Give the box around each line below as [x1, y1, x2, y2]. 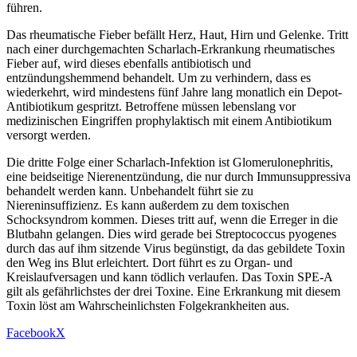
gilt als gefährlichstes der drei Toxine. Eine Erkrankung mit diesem [6, 284, 340, 298]
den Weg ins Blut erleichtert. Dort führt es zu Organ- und [6, 255, 292, 269]
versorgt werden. [6, 127, 91, 142]
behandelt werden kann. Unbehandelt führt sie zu [6, 183, 253, 198]
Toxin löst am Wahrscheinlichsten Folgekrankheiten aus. [6, 298, 289, 312]
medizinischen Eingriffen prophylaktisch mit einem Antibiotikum [6, 113, 331, 127]
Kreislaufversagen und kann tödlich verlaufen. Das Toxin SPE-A [6, 269, 332, 284]
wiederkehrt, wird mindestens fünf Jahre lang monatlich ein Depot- [6, 84, 342, 99]
